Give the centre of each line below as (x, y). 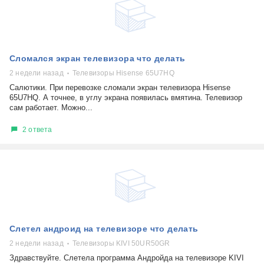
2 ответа (37, 129)
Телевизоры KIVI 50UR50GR (121, 243)
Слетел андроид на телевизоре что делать (104, 229)
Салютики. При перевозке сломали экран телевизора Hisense (120, 88)
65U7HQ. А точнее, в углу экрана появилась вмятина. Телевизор (126, 98)
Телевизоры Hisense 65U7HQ (123, 73)
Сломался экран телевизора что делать (98, 58)
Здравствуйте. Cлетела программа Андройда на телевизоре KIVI (127, 258)
